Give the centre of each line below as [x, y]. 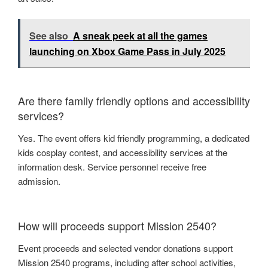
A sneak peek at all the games [140, 35]
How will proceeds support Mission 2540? [117, 225]
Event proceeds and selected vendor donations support [125, 248]
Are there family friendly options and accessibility [134, 100]
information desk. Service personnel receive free [112, 167]
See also [49, 35]
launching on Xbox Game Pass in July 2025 [127, 51]
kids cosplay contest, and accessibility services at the [123, 153]
